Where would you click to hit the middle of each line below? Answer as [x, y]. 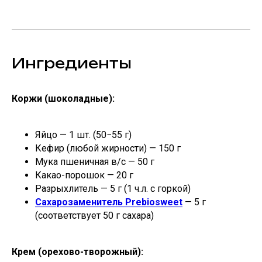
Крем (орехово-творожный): [77, 251]
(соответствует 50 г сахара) [94, 215]
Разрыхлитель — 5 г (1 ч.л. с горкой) [113, 188]
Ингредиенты [72, 63]
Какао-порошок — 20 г [84, 175]
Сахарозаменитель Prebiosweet [109, 202]
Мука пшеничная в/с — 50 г [95, 161]
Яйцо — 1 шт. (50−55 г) [83, 135]
